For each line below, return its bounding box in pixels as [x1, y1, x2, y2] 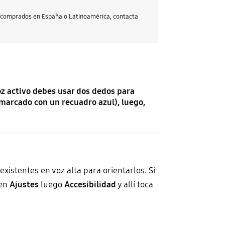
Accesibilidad [64, 179, 116, 190]
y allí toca [116, 179, 153, 190]
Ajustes [9, 179, 39, 190]
